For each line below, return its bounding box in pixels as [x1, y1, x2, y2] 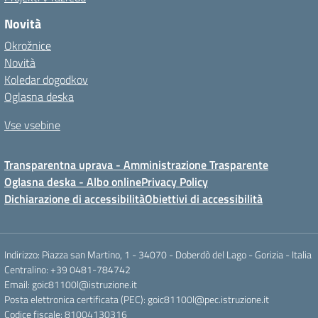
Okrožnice [4, 37, 51, 54]
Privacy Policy [141, 173, 208, 190]
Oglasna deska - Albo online [4, 173, 141, 190]
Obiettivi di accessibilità [145, 190, 263, 207]
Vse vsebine [4, 116, 60, 133]
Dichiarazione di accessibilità [4, 190, 145, 207]
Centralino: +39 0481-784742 [4, 262, 131, 277]
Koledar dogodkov [4, 71, 88, 88]
